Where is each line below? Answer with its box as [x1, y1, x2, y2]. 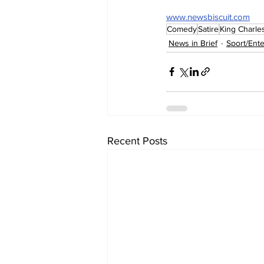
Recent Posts [107, 134, 167, 147]
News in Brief [169, 38, 217, 48]
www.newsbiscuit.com [166, 11, 250, 22]
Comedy [167, 24, 197, 34]
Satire [198, 24, 219, 34]
